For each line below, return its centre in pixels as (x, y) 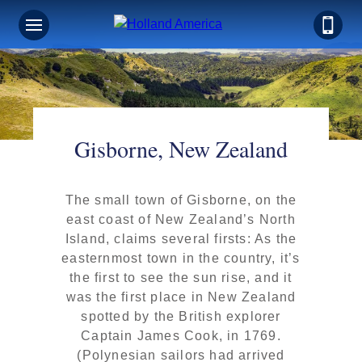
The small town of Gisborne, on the (181, 200)
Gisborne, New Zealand (181, 148)
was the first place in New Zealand (181, 297)
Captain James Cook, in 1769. (181, 335)
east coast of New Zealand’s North (181, 219)
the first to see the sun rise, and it (181, 277)
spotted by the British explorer (181, 316)
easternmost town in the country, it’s (181, 258)
